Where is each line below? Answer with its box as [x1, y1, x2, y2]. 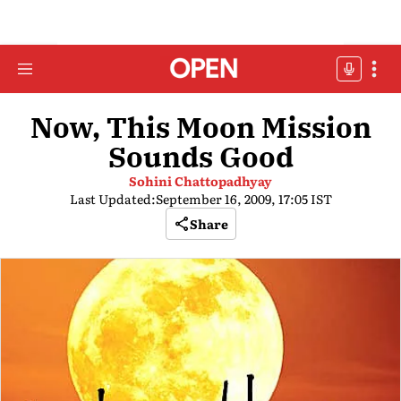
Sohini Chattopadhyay [129, 172, 272, 190]
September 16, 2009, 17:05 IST [155, 190, 332, 208]
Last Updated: [69, 190, 156, 208]
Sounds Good [107, 138, 294, 175]
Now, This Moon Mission [30, 108, 371, 146]
